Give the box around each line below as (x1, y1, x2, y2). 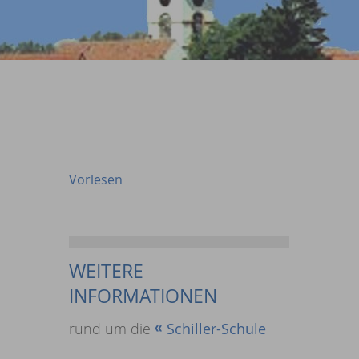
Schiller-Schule (167, 318, 267, 338)
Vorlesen (69, 170, 123, 188)
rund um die (69, 318, 155, 338)
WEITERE (69, 258, 144, 284)
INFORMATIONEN (69, 283, 218, 309)
